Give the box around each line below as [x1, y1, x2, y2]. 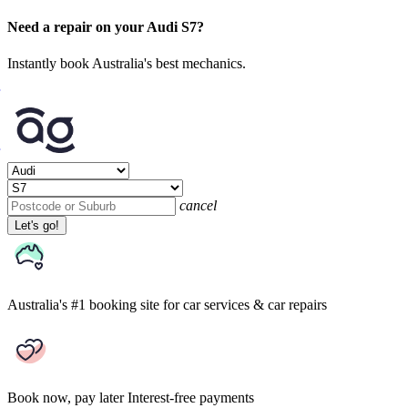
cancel [179, 197, 217, 213]
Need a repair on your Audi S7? [7, 19, 204, 36]
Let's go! [15, 218, 59, 232]
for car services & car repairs [163, 296, 327, 312]
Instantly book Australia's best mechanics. [7, 55, 246, 71]
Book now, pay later [7, 389, 124, 405]
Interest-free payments [127, 389, 254, 405]
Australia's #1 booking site [7, 296, 159, 312]
